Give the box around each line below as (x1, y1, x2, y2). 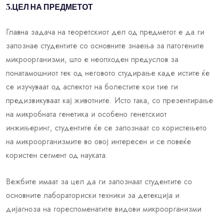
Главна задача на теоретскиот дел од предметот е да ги (6, 26, 204, 38)
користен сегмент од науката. (6, 149, 108, 161)
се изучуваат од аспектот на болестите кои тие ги (6, 81, 178, 92)
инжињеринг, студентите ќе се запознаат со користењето (6, 122, 207, 133)
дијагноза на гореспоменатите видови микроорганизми (6, 203, 201, 215)
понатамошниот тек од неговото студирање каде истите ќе (6, 67, 210, 79)
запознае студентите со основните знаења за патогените (6, 40, 204, 51)
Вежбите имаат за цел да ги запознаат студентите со (6, 175, 192, 187)
